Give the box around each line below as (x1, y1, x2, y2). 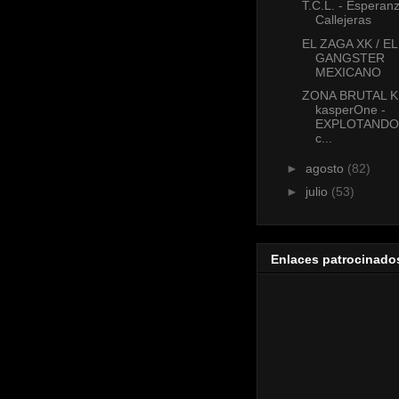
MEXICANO (314, 64, 381, 79)
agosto (305, 160, 347, 175)
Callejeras (314, 12, 371, 28)
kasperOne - (314, 102, 386, 118)
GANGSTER (314, 50, 385, 65)
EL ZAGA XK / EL (301, 36, 397, 51)
